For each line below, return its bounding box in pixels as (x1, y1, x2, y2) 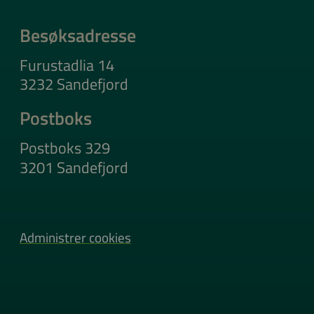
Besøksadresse (20, 21, 136, 49)
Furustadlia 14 (20, 53, 114, 77)
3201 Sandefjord (20, 156, 128, 179)
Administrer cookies (20, 226, 131, 247)
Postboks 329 (20, 136, 110, 161)
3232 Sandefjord (20, 72, 128, 97)
